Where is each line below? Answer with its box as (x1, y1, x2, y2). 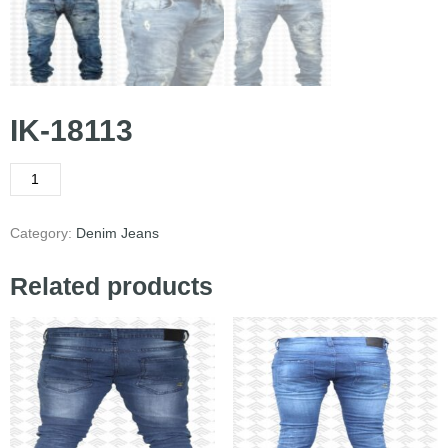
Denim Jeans (76, 225, 159, 242)
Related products (10, 272, 213, 301)
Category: (10, 225, 76, 242)
